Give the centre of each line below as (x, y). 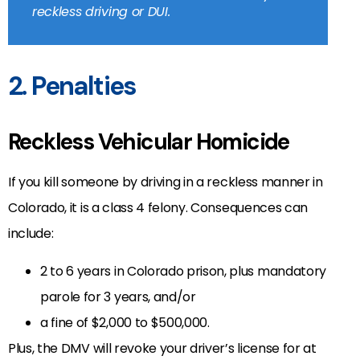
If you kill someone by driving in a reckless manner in (166, 182)
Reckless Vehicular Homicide (149, 142)
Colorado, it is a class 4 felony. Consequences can (158, 208)
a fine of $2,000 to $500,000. (125, 322)
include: (31, 234)
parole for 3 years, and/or (118, 297)
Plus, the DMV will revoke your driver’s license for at (162, 348)
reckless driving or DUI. (101, 12)
